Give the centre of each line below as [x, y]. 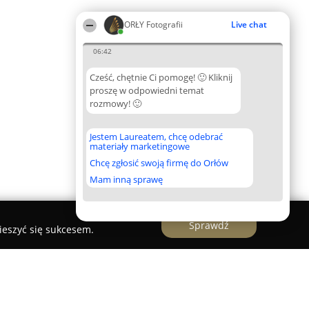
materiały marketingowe [140, 146]
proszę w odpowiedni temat [147, 90]
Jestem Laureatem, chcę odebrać [156, 137]
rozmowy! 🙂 [116, 103]
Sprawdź [209, 225]
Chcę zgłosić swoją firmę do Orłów [159, 163]
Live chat [249, 24]
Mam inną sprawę [126, 179]
